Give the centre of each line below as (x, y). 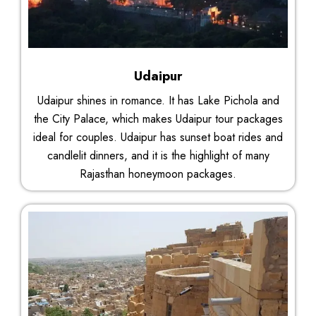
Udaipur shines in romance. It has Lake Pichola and (158, 100)
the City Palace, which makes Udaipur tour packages (158, 119)
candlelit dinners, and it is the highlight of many (158, 155)
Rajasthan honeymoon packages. (158, 174)
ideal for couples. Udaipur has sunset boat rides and (158, 137)
